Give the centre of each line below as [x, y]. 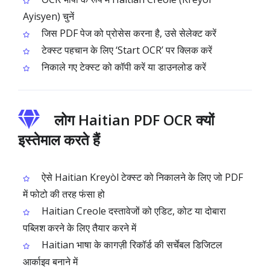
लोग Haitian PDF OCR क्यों [134, 120]
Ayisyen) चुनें [49, 16]
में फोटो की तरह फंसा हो [64, 194]
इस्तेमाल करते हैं [59, 140]
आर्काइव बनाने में [50, 262]
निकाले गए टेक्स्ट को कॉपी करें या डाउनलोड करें [123, 67]
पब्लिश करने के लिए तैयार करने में [80, 228]
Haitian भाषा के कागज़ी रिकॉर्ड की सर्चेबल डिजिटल [131, 245]
